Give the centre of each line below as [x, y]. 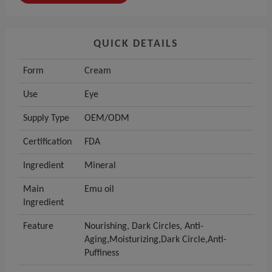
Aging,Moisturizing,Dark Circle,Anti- [155, 240]
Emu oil [99, 190]
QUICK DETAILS [136, 44]
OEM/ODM [107, 119]
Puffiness [102, 253]
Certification [47, 142]
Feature [38, 227]
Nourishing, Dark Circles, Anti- [144, 227]
